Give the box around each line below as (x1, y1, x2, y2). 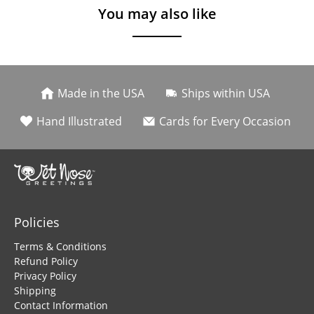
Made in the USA (57, 86, 144, 101)
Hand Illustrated (36, 114, 122, 129)
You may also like (97, 4, 217, 23)
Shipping (14, 283, 56, 297)
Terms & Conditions (14, 239, 107, 253)
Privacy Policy (14, 268, 76, 282)
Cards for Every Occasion (159, 114, 292, 129)
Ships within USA (182, 86, 271, 101)
